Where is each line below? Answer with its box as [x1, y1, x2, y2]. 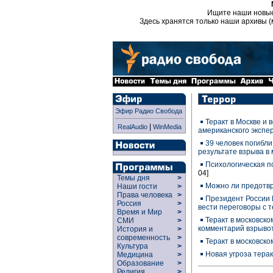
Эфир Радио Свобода [115, 107, 182, 115]
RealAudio [117, 123, 147, 130]
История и [113, 225, 153, 233]
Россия [113, 199, 145, 208]
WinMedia [152, 123, 182, 130]
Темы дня [113, 174, 154, 182]
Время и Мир [113, 208, 166, 216]
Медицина [113, 250, 157, 259]
